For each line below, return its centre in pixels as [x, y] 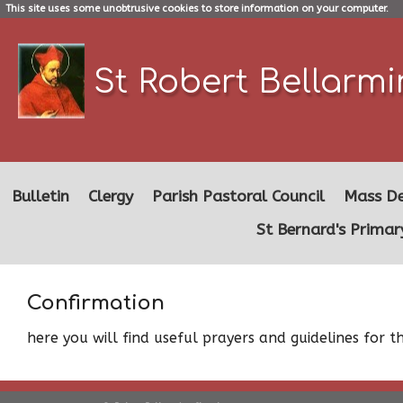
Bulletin [40, 197]
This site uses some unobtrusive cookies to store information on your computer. [197, 9]
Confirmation [96, 303]
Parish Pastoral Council [238, 197]
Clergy [111, 197]
